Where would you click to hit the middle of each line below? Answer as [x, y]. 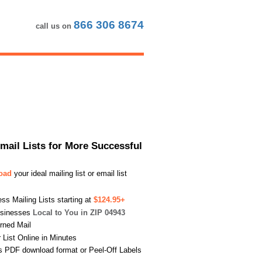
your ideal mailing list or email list [69, 173]
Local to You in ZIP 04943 [79, 212]
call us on [55, 26]
